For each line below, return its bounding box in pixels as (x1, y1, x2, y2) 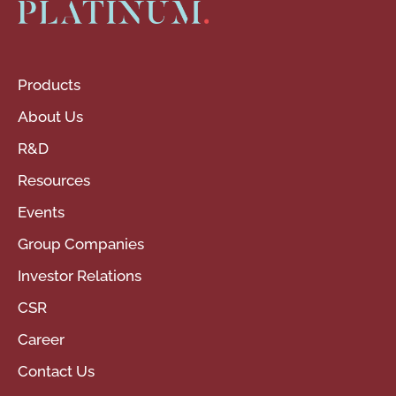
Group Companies (18, 235, 144, 254)
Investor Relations (18, 267, 141, 286)
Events (18, 203, 65, 222)
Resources (18, 171, 90, 190)
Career (18, 331, 65, 349)
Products (18, 76, 80, 95)
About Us (18, 108, 83, 126)
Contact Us (18, 362, 95, 381)
